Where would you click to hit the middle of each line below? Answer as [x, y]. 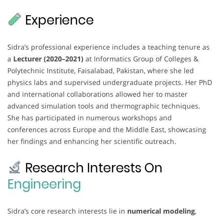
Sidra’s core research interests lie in [67, 211]
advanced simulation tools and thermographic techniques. [104, 106]
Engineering [44, 184]
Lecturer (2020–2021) [48, 58]
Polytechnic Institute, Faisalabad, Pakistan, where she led [101, 70]
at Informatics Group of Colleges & [141, 58]
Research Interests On [92, 168]
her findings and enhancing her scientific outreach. [92, 141]
